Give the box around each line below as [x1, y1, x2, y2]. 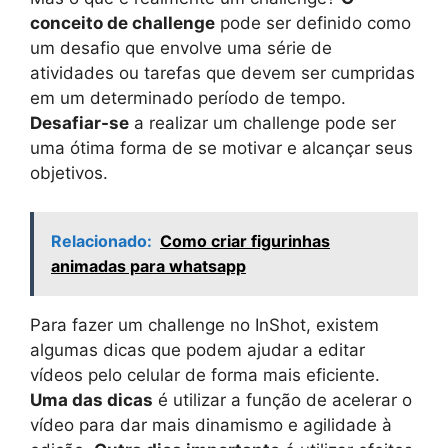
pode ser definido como [215, 13, 411, 34]
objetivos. [30, 163, 108, 184]
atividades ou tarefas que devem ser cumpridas [30, 63, 415, 84]
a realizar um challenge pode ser [129, 113, 396, 134]
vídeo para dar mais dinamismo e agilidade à [30, 414, 392, 435]
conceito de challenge [30, 13, 215, 34]
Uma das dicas [30, 389, 153, 410]
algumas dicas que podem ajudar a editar [30, 339, 365, 360]
